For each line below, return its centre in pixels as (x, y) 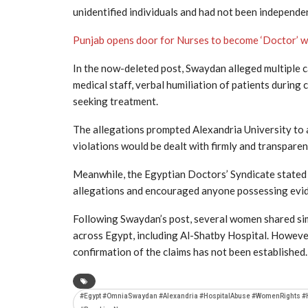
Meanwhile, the (109, 174)
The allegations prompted (133, 129)
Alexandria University (242, 129)
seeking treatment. (115, 101)
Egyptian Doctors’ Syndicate (210, 174)
